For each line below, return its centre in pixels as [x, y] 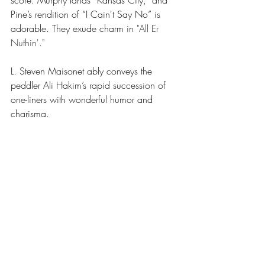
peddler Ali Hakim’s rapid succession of [90, 85]
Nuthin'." [28, 43]
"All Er [149, 28]
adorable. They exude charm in [72, 28]
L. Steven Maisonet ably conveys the [83, 71]
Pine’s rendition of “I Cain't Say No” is [87, 14]
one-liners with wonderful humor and [83, 99]
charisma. [30, 114]
